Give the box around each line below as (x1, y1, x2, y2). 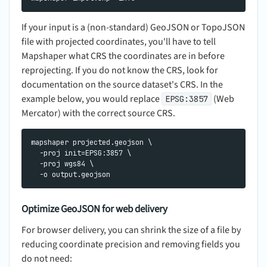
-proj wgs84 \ (31, 159, 94, 169)
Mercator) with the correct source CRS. (21, 107, 175, 120)
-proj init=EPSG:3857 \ (31, 148, 131, 159)
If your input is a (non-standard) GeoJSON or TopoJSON (21, 21, 245, 35)
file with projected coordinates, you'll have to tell (21, 35, 216, 49)
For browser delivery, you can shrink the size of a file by (21, 223, 241, 237)
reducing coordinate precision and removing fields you (21, 238, 240, 252)
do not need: (21, 252, 72, 266)
